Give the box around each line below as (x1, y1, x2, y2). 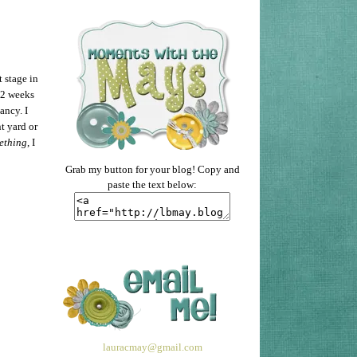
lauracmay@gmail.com (102, 340, 202, 353)
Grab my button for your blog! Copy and (65, 163, 240, 175)
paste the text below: (108, 178, 197, 190)
